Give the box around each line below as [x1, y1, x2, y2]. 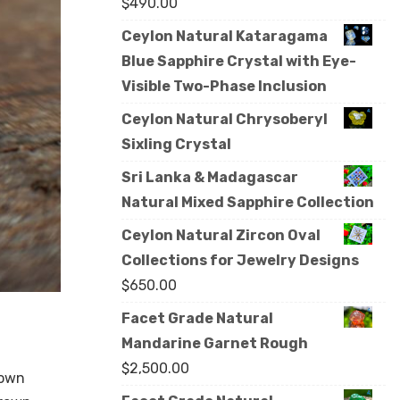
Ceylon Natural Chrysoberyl [121, 111, 328, 129]
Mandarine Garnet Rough [121, 335, 308, 353]
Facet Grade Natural [121, 310, 273, 328]
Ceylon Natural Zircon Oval [121, 227, 321, 245]
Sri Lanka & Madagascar [121, 169, 298, 187]
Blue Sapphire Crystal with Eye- [121, 53, 356, 71]
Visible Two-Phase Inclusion [121, 78, 327, 96]
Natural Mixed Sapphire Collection [121, 194, 374, 212]
